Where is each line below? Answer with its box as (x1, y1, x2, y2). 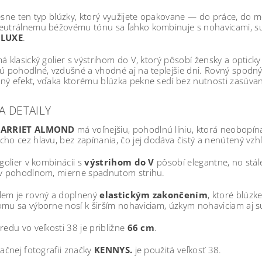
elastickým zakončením (99, 189, 208, 201)
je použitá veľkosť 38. (132, 244, 222, 256)
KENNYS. (94, 244, 133, 256)
